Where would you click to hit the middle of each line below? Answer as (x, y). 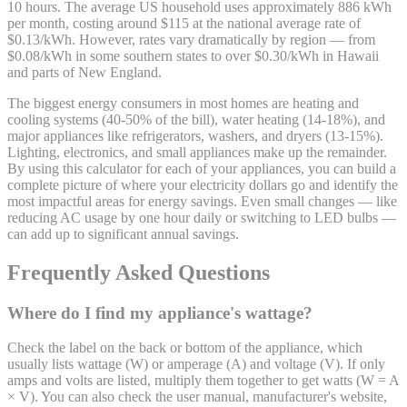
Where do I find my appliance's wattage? (160, 313)
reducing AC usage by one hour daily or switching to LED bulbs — (202, 217)
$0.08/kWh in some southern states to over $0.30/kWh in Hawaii (193, 55)
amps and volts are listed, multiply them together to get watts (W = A (203, 381)
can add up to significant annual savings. (123, 233)
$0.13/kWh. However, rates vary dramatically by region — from (191, 39)
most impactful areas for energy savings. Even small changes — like (202, 201)
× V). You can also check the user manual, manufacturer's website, (197, 397)
